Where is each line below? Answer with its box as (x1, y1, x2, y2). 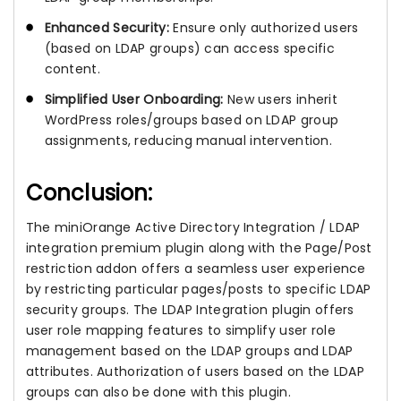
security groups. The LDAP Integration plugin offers (25, 301, 354, 320)
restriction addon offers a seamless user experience (25, 260, 366, 278)
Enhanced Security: (44, 18, 169, 37)
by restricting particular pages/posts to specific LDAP (25, 280, 371, 299)
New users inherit (223, 90, 338, 109)
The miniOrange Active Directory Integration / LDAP (25, 218, 361, 237)
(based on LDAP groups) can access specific (44, 38, 336, 57)
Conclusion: (25, 178, 153, 209)
